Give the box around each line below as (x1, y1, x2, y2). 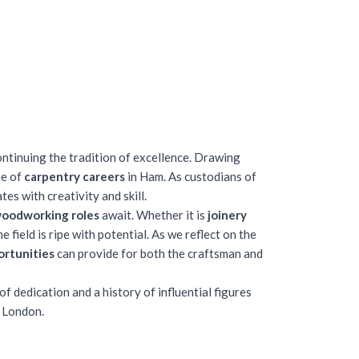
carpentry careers (24, 169, 125, 184)
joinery (208, 208, 247, 222)
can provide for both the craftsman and (54, 246, 263, 260)
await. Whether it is (99, 208, 208, 222)
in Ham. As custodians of (125, 169, 256, 184)
